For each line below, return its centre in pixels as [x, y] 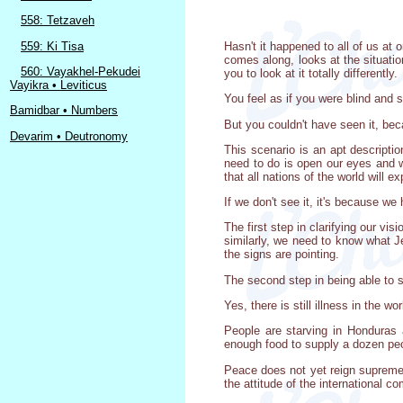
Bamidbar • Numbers [64, 111]
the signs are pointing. [282, 255]
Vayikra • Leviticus [58, 85]
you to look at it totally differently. [311, 73]
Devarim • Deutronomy [69, 136]
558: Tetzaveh [58, 21]
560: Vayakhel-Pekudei [81, 71]
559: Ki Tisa [52, 46]
